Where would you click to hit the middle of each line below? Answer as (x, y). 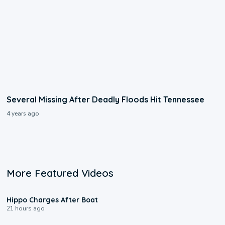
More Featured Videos (60, 173)
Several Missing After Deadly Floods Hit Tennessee (106, 100)
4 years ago (23, 114)
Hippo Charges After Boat (52, 200)
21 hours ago (26, 209)
